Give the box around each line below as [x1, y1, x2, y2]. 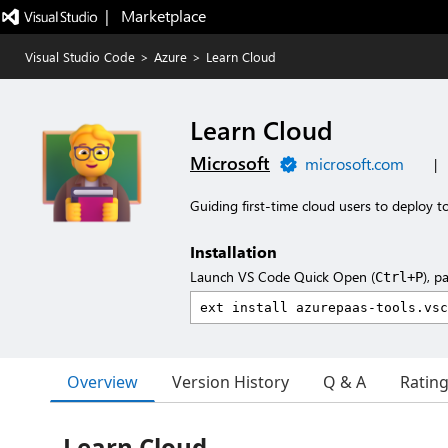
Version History [172, 371, 289, 393]
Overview [67, 370, 138, 393]
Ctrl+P [375, 269, 423, 285]
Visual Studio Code [25, 48, 135, 65]
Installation [190, 241, 277, 262]
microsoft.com [305, 153, 404, 174]
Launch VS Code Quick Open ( [190, 267, 375, 286]
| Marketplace [104, 5, 206, 26]
